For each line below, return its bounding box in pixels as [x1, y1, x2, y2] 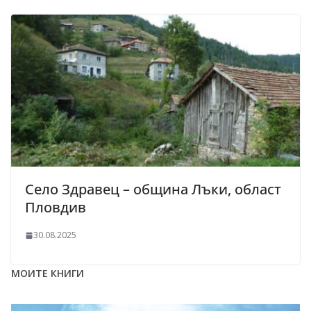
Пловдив [25, 198, 86, 217]
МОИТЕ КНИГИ [11, 267, 84, 280]
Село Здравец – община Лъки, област [25, 180, 281, 199]
